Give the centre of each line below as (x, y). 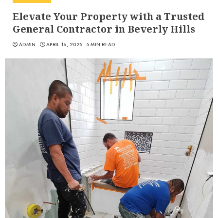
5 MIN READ (101, 45)
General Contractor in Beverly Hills (104, 29)
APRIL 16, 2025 (64, 45)
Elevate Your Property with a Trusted (109, 16)
